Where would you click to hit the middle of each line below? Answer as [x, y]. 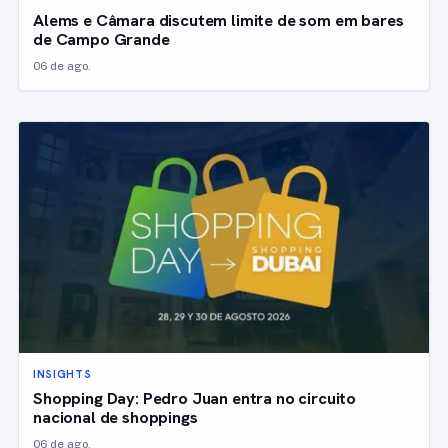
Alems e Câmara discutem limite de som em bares [218, 19]
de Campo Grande [101, 38]
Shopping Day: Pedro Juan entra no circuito [195, 397]
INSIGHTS [62, 373]
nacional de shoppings [115, 416]
